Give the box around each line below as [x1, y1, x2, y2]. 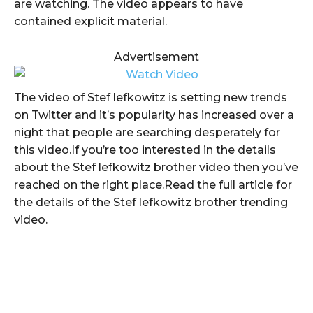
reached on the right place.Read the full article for [14, 177, 292, 191]
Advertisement [114, 50, 199, 64]
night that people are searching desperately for [14, 125, 280, 139]
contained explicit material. [14, 14, 167, 28]
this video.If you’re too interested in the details [14, 143, 276, 156]
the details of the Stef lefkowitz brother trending [14, 195, 288, 209]
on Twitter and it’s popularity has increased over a [14, 108, 294, 122]
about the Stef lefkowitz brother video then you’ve [14, 160, 298, 174]
